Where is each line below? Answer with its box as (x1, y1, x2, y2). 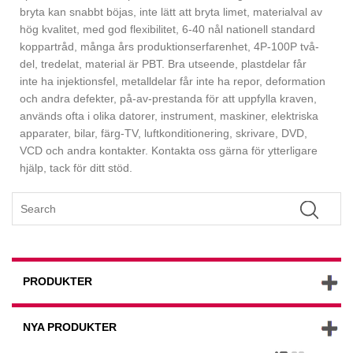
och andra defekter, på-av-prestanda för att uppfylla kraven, (20, 91, 317, 105)
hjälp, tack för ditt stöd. (20, 161, 132, 174)
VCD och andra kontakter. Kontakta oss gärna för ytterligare (20, 143, 318, 157)
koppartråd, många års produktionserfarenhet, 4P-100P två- (20, 39, 319, 53)
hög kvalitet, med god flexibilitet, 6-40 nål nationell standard (20, 22, 315, 35)
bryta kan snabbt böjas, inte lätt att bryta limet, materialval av (20, 5, 322, 18)
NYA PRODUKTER (23, 321, 117, 334)
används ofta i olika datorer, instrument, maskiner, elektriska (20, 109, 318, 122)
